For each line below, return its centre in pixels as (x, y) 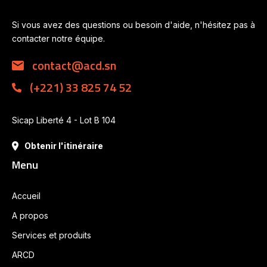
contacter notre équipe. (58, 39)
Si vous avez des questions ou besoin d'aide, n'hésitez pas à (133, 25)
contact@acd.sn (73, 66)
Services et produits (52, 235)
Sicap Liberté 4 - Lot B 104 (64, 120)
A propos (30, 216)
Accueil (26, 196)
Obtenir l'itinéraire (64, 146)
